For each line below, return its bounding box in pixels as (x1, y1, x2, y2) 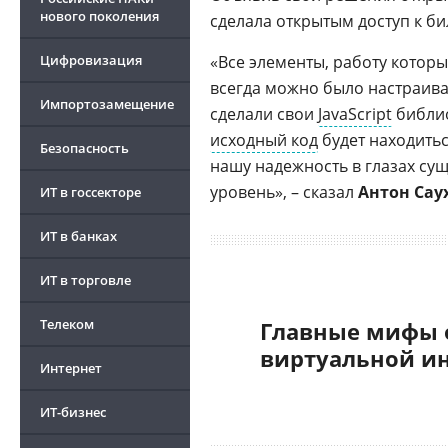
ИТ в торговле (40, 271, 131, 289)
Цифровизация (40, 51, 142, 69)
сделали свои (210, 103, 318, 125)
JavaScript (318, 103, 392, 125)
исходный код (210, 129, 318, 151)
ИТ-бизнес (40, 403, 106, 421)
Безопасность (40, 139, 129, 157)
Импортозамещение (40, 95, 174, 113)
